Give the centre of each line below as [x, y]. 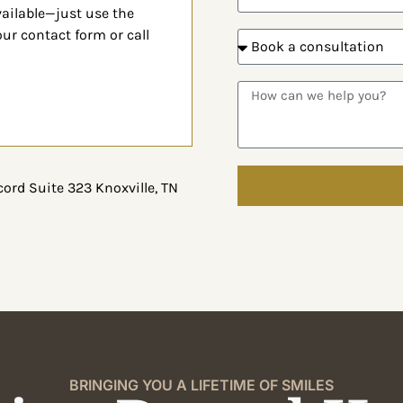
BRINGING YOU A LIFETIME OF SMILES [201, 385]
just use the [95, 13]
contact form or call [85, 34]
